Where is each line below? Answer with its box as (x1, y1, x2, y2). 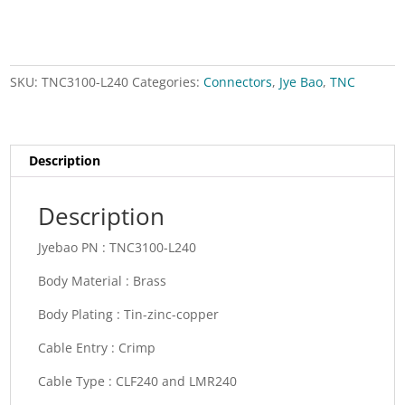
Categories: (132, 73, 204, 91)
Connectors (203, 73, 273, 91)
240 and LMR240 (137, 372, 238, 391)
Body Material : (38, 272, 134, 290)
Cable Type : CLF (38, 372, 137, 391)
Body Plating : (38, 306, 125, 324)
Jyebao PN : (38, 239, 110, 257)
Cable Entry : (38, 339, 119, 357)
